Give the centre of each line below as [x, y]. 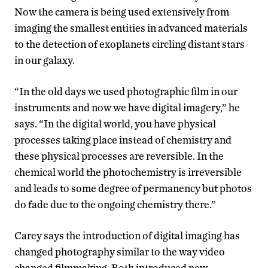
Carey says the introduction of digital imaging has [127, 236]
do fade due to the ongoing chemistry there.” [115, 205]
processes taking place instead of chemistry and [123, 140]
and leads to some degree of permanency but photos [133, 188]
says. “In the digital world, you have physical [115, 124]
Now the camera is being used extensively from [122, 12]
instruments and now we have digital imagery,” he [127, 108]
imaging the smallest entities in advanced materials [131, 28]
